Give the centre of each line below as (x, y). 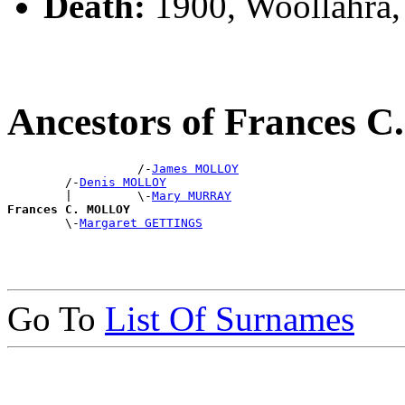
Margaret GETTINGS (141, 223)
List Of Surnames (230, 319)
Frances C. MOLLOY (69, 209)
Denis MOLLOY (123, 182)
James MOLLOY (195, 169)
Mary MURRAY (192, 196)
